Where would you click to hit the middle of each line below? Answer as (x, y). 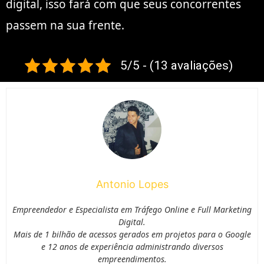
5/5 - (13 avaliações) (176, 65)
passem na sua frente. (65, 25)
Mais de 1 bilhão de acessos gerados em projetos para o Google (132, 234)
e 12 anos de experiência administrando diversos (132, 246)
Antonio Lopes (132, 184)
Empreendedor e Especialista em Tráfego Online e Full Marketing (132, 209)
